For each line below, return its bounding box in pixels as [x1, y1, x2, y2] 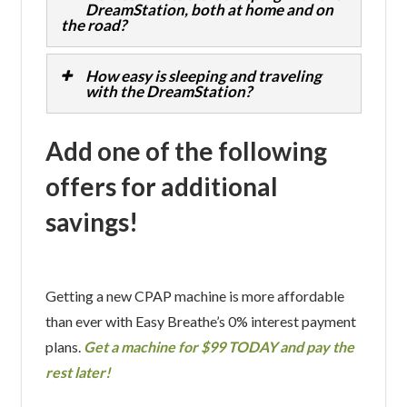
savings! [45, 206, 138, 238]
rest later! [45, 363, 111, 382]
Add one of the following [45, 135, 327, 167]
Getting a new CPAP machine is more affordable [45, 287, 344, 305]
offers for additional [45, 171, 278, 203]
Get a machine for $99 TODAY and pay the [83, 338, 354, 356]
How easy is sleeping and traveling [84, 66, 322, 86]
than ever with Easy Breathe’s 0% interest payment [45, 313, 356, 331]
